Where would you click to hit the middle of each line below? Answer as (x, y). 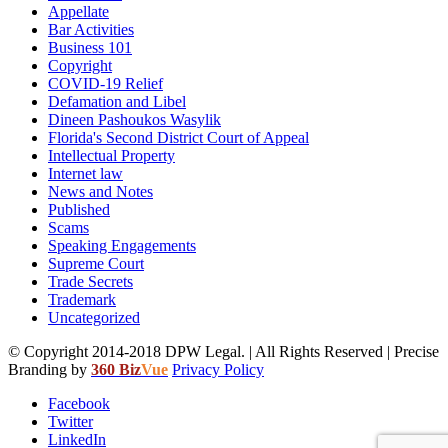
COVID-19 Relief (105, 83)
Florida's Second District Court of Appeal (178, 137)
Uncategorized (94, 317)
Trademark (82, 299)
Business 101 (90, 47)
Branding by (49, 369)
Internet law (85, 173)
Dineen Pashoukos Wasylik (134, 119)
